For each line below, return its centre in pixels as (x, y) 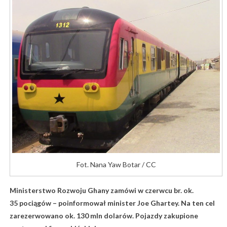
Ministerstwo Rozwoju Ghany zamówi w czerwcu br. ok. (101, 190)
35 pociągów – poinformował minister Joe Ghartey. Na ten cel (112, 203)
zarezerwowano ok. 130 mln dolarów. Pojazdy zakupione (104, 215)
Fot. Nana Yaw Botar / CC (116, 164)
